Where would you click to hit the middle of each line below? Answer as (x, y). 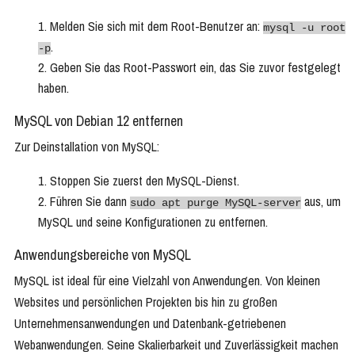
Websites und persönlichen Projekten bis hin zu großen (146, 302)
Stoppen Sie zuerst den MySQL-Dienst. (145, 181)
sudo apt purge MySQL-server (216, 203)
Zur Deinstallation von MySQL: (87, 147)
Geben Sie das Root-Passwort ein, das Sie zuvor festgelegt (195, 68)
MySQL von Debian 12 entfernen (99, 121)
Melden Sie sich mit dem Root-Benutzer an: (157, 27)
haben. (53, 88)
